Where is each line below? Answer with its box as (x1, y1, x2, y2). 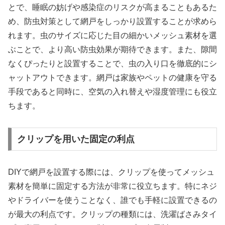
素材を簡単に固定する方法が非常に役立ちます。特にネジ (8, 181, 217, 190)
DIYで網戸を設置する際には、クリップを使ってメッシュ (8, 167, 214, 176)
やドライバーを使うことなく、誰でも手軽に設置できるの (8, 195, 217, 204)
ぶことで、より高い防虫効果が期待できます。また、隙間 (8, 45, 217, 54)
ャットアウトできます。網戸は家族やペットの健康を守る (8, 73, 217, 82)
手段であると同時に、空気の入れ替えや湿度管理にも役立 (8, 87, 217, 96)
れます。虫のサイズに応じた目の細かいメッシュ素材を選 (8, 31, 217, 40)
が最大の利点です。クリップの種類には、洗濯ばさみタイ (8, 209, 217, 218)
